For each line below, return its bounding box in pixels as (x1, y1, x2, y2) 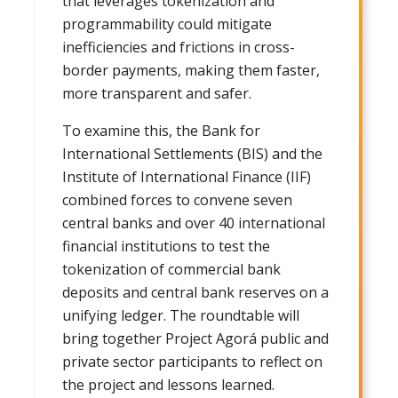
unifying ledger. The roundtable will (62, 305, 299, 325)
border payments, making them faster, (62, 60, 320, 80)
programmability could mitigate (62, 13, 272, 34)
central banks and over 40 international (62, 212, 325, 233)
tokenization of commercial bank (62, 259, 281, 279)
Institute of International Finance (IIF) (62, 166, 311, 187)
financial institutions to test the (62, 235, 270, 256)
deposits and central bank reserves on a (62, 282, 329, 302)
